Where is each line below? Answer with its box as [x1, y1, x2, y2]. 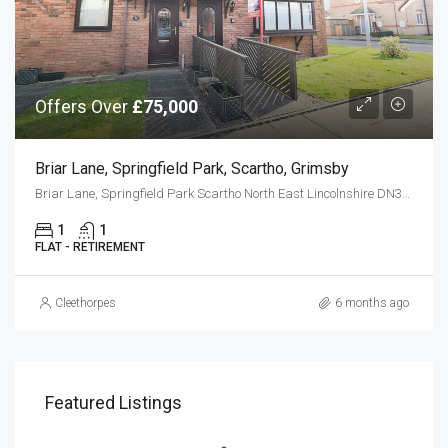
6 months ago [335, 295, 409, 310]
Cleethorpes [55, 295, 116, 310]
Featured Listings [45, 391, 182, 413]
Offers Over [35, 95, 132, 117]
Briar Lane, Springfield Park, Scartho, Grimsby [35, 158, 349, 178]
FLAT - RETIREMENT [35, 239, 145, 254]
